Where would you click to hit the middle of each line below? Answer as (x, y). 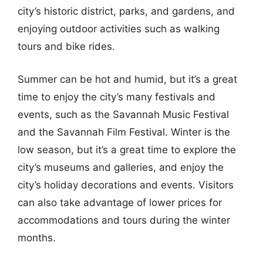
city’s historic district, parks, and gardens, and (126, 11)
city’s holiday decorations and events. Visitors (126, 185)
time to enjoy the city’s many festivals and (117, 97)
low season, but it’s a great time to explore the (127, 149)
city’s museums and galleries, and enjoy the (121, 167)
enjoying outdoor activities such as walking (119, 29)
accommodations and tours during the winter (124, 220)
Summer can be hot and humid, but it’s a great (127, 79)
